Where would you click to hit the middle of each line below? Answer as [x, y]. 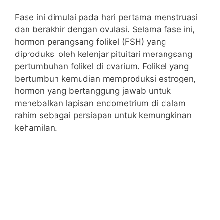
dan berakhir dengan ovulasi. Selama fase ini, [105, 29]
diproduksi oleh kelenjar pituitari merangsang [103, 54]
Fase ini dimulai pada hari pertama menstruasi [106, 17]
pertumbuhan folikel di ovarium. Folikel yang [102, 66]
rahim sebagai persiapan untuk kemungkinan [103, 115]
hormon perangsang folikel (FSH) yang [90, 42]
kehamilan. [36, 128]
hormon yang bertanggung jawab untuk [93, 91]
